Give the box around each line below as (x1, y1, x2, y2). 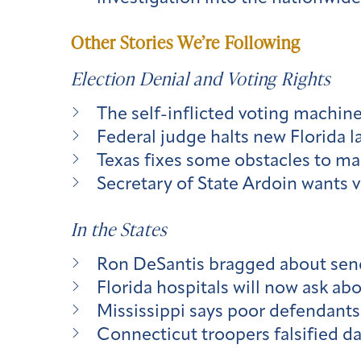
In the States (71, 216, 167, 242)
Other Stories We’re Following (71, 30, 301, 56)
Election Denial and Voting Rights (71, 66, 330, 92)
